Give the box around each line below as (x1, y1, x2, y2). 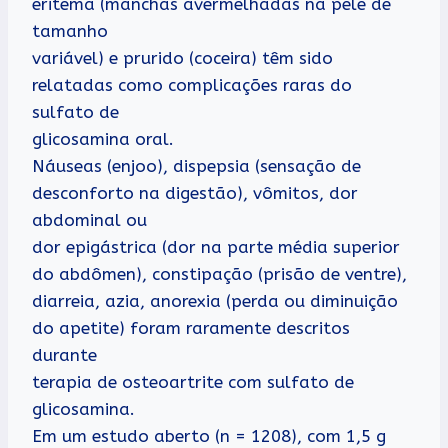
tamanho (32, 21, 108, 42)
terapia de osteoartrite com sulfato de (32, 372, 354, 393)
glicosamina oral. (32, 129, 174, 150)
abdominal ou (32, 210, 147, 231)
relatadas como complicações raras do (32, 75, 352, 96)
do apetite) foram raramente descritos (32, 318, 350, 339)
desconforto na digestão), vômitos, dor (32, 183, 358, 204)
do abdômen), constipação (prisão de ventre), (32, 264, 407, 285)
